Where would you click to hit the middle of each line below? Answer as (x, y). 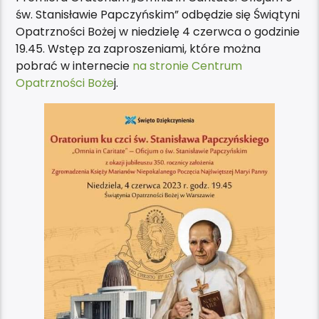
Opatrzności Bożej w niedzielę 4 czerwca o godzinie (158, 31)
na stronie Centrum (188, 66)
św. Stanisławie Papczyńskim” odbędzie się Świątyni (158, 14)
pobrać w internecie (74, 66)
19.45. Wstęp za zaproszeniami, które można (138, 48)
